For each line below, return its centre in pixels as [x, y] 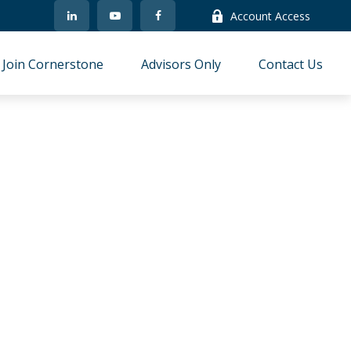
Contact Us [291, 64]
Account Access [271, 16]
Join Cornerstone [53, 64]
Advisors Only [181, 64]
